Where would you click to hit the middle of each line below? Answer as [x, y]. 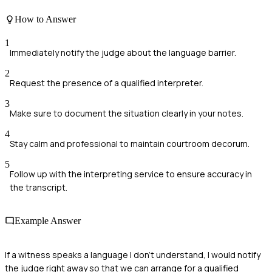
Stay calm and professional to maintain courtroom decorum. [130, 144]
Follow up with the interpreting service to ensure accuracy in [131, 174]
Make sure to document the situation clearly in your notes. [127, 114]
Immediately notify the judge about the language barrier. [123, 53]
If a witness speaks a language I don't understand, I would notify [133, 254]
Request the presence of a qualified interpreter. [107, 83]
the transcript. [39, 188]
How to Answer [45, 19]
